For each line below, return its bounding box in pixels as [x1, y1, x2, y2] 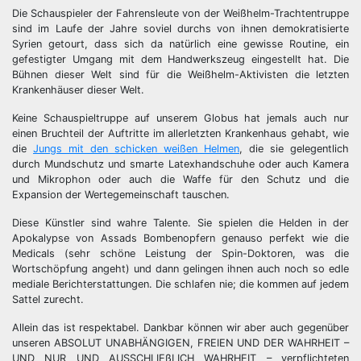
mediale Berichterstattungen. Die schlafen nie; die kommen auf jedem [12, 278, 349, 290]
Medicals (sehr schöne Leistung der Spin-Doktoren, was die [12, 247, 349, 259]
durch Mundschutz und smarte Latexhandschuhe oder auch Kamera [12, 158, 349, 170]
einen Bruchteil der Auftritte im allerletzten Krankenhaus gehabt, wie [12, 127, 349, 139]
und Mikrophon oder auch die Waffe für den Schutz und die [12, 173, 349, 185]
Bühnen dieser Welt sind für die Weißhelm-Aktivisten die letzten [12, 68, 349, 81]
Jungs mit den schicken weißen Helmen [33, 143, 239, 155]
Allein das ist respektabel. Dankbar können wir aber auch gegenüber [12, 322, 349, 334]
